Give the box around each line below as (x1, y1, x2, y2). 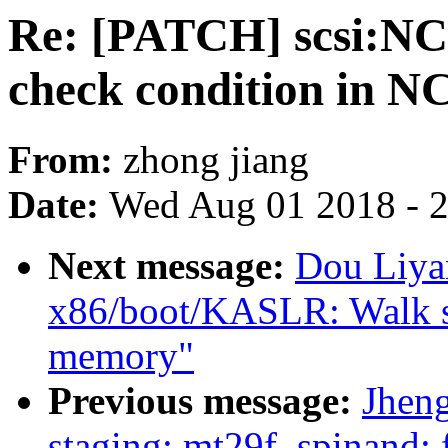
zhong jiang (123, 138, 309, 182)
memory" (48, 334, 194, 378)
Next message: (48, 244, 295, 288)
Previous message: (48, 379, 362, 423)
